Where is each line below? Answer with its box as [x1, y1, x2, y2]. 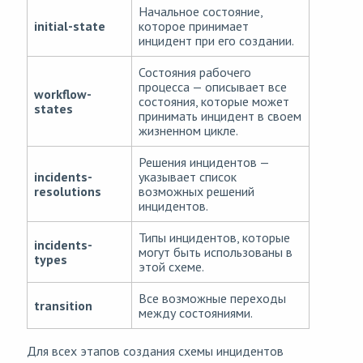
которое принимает [139, 18, 249, 35]
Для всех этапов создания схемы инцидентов [27, 343, 284, 360]
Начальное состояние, [139, 3, 263, 20]
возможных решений [139, 183, 254, 200]
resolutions [34, 183, 101, 200]
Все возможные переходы [139, 290, 286, 307]
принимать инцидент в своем [139, 108, 301, 125]
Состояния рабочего [139, 64, 251, 81]
